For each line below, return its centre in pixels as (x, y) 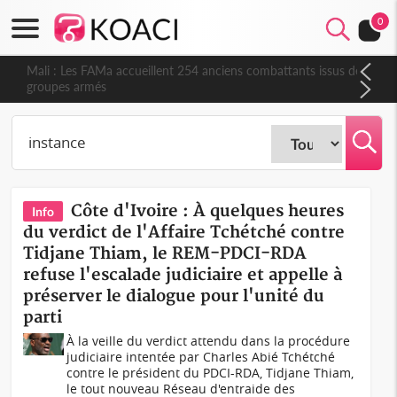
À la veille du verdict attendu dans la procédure (209, 341)
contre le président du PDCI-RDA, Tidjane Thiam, (210, 373)
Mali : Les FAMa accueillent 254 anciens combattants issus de (187, 70)
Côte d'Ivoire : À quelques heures (208, 211)
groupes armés (60, 86)
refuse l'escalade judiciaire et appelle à (183, 275)
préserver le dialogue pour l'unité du (174, 296)
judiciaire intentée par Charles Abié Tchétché (201, 357)
